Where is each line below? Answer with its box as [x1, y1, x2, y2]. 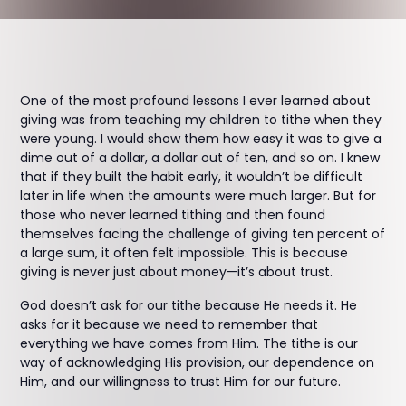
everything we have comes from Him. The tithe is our [20, 334, 359, 353]
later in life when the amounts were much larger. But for [20, 187, 377, 205]
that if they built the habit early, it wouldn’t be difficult [20, 168, 363, 186]
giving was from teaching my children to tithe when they [20, 111, 382, 129]
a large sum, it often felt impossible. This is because [20, 244, 349, 262]
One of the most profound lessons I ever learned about [20, 92, 372, 110]
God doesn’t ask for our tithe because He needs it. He [20, 296, 358, 314]
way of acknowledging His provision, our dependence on [20, 353, 375, 372]
